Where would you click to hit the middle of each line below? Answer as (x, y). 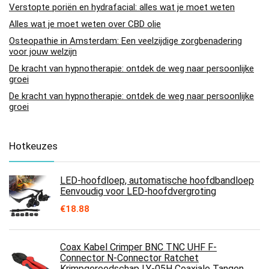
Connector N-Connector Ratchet (129, 258)
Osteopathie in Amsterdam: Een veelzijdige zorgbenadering (125, 41)
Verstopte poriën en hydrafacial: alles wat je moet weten (122, 7)
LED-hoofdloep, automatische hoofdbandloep (157, 180)
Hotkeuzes (33, 146)
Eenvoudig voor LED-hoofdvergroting (138, 191)
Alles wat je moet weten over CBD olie (85, 24)
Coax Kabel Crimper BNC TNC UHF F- (138, 247)
